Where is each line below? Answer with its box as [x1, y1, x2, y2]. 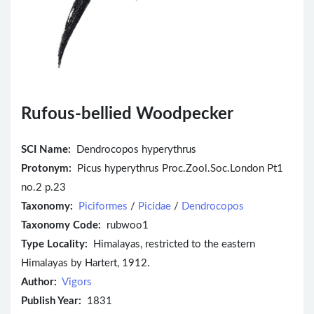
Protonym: [21, 163, 71, 174]
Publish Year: [21, 295, 81, 306]
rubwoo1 [101, 219, 149, 231]
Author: [21, 276, 57, 287]
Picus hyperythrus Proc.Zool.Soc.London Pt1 [71, 163, 283, 174]
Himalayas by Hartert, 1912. [21, 257, 150, 268]
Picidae [138, 200, 171, 212]
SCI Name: [21, 144, 71, 155]
